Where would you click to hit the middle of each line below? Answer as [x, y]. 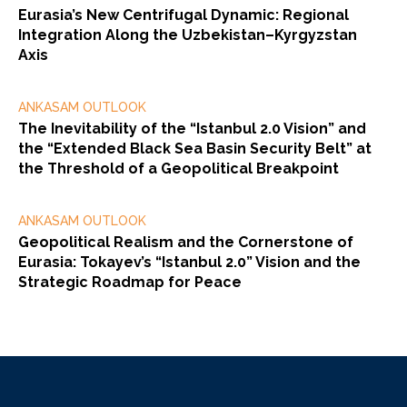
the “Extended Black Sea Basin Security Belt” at [195, 148]
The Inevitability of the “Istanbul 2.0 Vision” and [192, 128]
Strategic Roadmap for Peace [130, 282]
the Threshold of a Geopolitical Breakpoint [179, 168]
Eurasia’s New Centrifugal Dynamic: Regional [184, 15]
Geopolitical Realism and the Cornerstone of [186, 242]
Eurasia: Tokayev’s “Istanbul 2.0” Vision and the [189, 262]
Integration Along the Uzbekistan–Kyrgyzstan [188, 35]
